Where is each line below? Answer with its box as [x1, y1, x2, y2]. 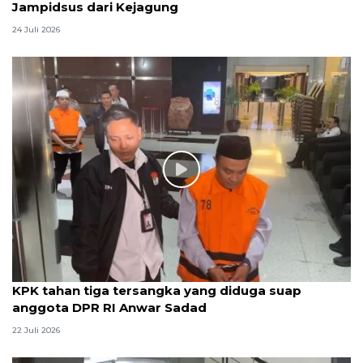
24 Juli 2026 [12, 23, 60, 35]
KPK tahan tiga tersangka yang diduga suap [12, 283, 301, 299]
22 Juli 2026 [12, 325, 60, 336]
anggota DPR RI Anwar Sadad [12, 300, 207, 316]
